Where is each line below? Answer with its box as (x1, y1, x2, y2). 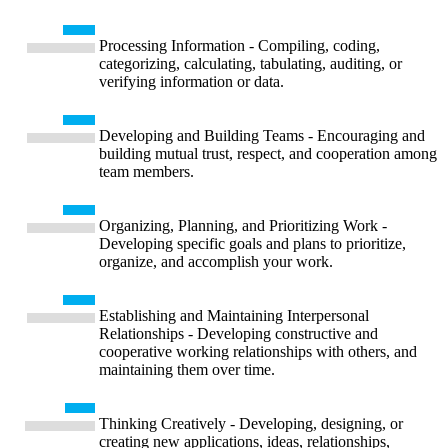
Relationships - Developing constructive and (99, 324, 378, 342)
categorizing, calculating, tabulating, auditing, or (99, 54, 402, 72)
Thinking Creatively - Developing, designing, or (99, 414, 403, 432)
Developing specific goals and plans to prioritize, (99, 234, 406, 252)
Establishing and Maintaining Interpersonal (99, 306, 369, 324)
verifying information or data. (99, 72, 284, 90)
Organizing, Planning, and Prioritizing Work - (99, 216, 387, 234)
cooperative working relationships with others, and (99, 342, 417, 360)
